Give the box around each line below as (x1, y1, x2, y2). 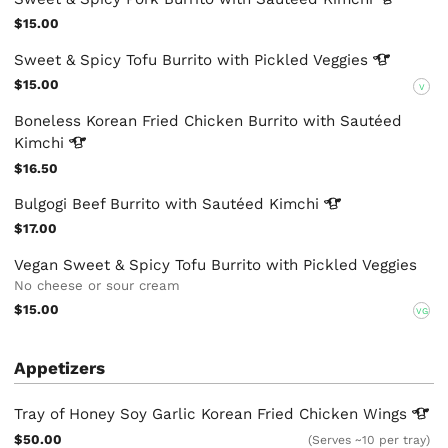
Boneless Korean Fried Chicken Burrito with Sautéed (14, 111, 403, 130)
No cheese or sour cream (14, 277, 181, 293)
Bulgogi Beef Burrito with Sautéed (14, 194, 270, 213)
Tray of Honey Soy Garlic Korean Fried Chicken (14, 405, 364, 424)
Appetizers (14, 357, 106, 378)
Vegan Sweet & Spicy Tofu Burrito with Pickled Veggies (14, 255, 418, 274)
